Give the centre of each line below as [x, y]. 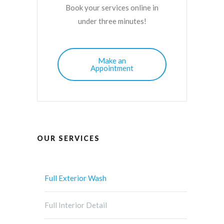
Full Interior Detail [76, 205]
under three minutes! [112, 21]
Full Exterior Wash [75, 178]
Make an [112, 61]
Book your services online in [112, 8]
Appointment [112, 68]
